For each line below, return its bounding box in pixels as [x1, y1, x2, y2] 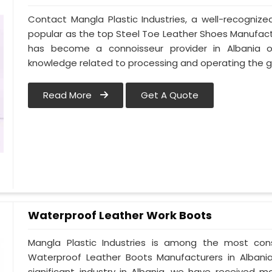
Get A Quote [141, 89, 199, 102]
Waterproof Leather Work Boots [28, 208, 212, 223]
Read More [43, 89, 95, 102]
